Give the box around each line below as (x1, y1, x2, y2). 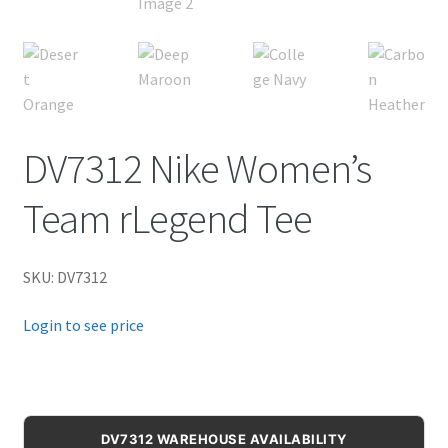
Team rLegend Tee (22, 191, 312, 244)
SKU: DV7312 (22, 266, 107, 287)
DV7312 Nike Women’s (22, 141, 371, 194)
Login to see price (22, 314, 144, 335)
